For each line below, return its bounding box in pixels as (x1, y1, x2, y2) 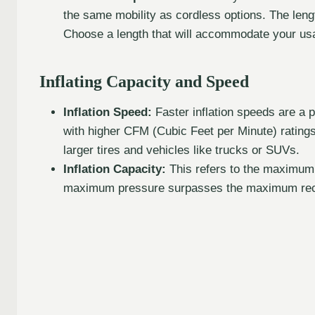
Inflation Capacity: (63, 162, 166, 176)
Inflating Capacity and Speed (39, 72, 249, 91)
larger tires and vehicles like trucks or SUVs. (63, 143, 300, 157)
